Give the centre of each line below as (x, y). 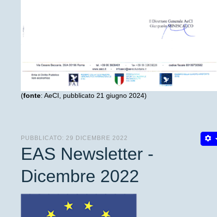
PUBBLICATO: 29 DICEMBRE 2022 (74, 138)
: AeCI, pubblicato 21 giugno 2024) (94, 96)
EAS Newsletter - (87, 154)
